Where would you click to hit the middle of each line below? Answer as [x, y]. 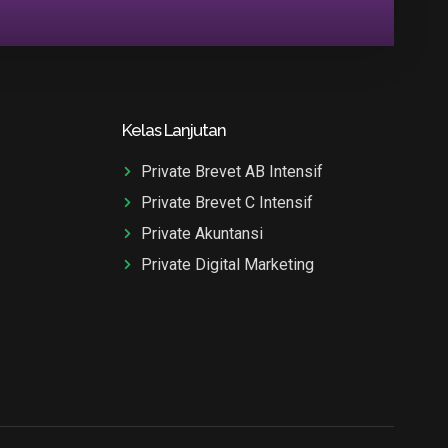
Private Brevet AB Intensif [232, 171]
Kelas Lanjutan [174, 129]
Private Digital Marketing [228, 264]
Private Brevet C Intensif [227, 202]
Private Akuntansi [202, 233]
